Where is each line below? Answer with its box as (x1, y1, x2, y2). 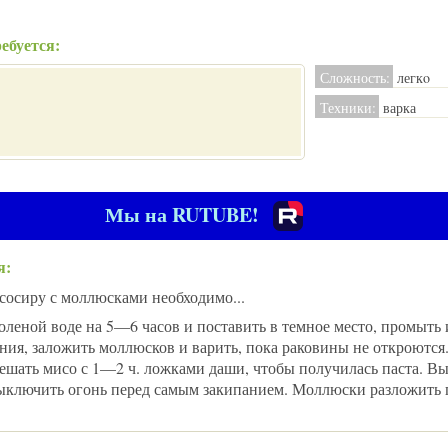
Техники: (320, 98, 377, 117)
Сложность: (320, 68, 391, 87)
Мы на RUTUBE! (104, 200, 259, 229)
